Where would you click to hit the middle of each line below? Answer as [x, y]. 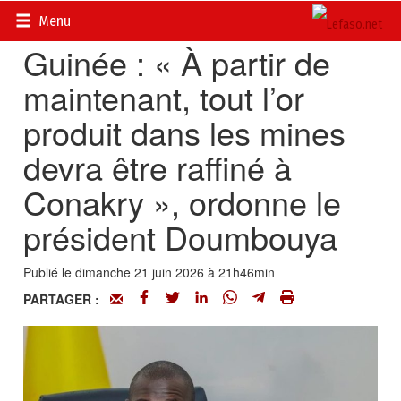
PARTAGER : [67, 299]
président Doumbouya [181, 237]
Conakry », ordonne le [183, 202]
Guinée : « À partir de [177, 62]
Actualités [106, 18]
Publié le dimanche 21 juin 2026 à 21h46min [149, 272]
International [183, 18]
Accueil [44, 18]
